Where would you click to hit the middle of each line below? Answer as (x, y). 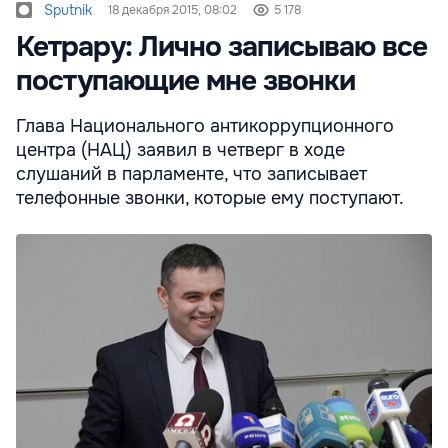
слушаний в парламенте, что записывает (191, 174)
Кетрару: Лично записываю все (221, 47)
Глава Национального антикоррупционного (205, 126)
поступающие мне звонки (185, 81)
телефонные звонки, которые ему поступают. (210, 198)
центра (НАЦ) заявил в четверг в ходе (180, 150)
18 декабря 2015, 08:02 (172, 10)
